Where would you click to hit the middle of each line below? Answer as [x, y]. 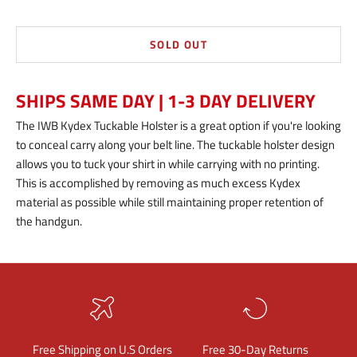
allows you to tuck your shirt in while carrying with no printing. [168, 163]
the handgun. [49, 221]
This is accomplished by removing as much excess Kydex [158, 182]
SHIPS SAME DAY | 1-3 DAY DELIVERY [166, 101]
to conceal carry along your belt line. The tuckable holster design [175, 144]
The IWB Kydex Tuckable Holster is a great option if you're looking [178, 125]
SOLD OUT [178, 45]
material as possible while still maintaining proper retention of [170, 202]
